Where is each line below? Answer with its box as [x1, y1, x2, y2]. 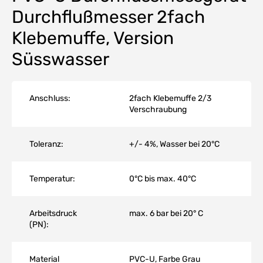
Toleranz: [29, 139, 63, 149]
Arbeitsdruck [29, 208, 77, 218]
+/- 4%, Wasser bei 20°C [129, 139, 220, 149]
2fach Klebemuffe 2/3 [129, 93, 211, 103]
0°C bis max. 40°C [129, 173, 196, 184]
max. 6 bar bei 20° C [129, 208, 203, 218]
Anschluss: [29, 93, 70, 103]
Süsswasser [12, 48, 109, 70]
